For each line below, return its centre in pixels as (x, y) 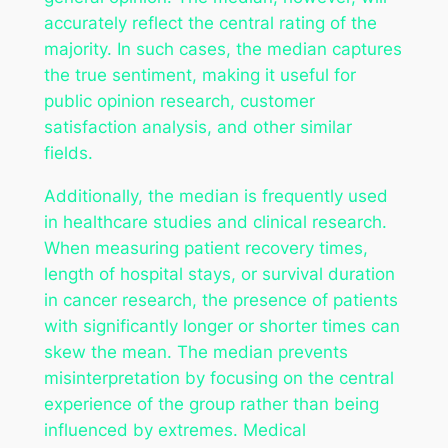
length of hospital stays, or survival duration (219, 274)
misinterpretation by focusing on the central (218, 378)
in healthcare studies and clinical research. (215, 222)
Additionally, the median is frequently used (215, 196)
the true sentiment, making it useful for (199, 75)
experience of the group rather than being (211, 404)
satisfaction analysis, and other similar (197, 127)
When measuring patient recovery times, (205, 248)
